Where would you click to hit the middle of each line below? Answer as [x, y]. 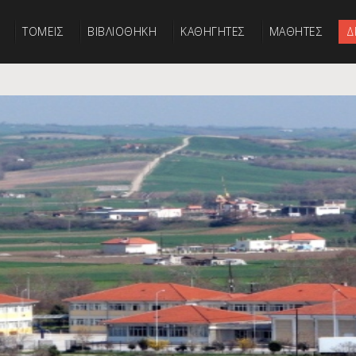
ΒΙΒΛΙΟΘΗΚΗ [122, 31]
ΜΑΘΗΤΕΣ [296, 31]
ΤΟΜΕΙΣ [43, 31]
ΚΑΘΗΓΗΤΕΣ [213, 31]
